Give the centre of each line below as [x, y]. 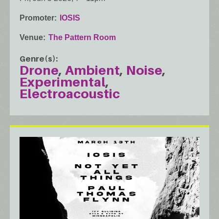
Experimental [63, 82]
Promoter [37, 18]
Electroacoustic [70, 93]
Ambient [92, 70]
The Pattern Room [82, 37]
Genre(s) [38, 58]
